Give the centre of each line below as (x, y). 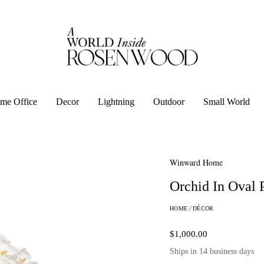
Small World (227, 102)
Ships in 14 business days (212, 251)
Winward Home (196, 162)
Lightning (116, 102)
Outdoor (169, 102)
